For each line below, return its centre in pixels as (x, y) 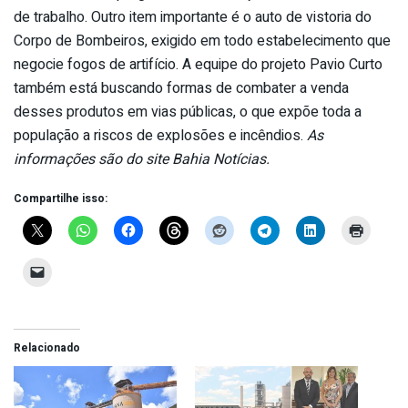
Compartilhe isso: (61, 198)
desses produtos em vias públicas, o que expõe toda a (188, 112)
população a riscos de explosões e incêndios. (160, 135)
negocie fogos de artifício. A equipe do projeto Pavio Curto (198, 64)
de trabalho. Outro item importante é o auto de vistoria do (193, 17)
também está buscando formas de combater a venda (181, 88)
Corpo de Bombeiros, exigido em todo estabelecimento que (202, 41)
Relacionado (47, 347)
